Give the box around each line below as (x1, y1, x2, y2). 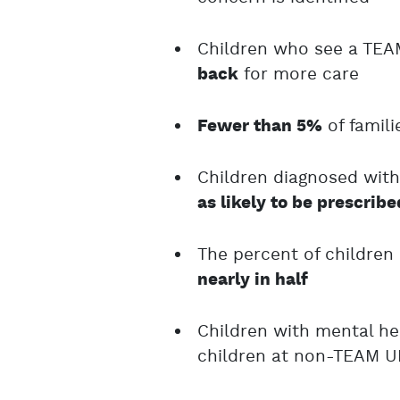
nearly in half (197, 270, 309, 291)
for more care (238, 63, 360, 86)
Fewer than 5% (197, 116, 323, 137)
